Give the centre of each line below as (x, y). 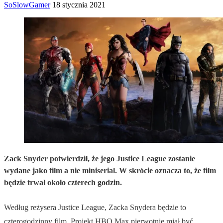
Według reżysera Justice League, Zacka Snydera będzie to (95, 207)
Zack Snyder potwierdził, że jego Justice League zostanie (100, 158)
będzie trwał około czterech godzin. (63, 182)
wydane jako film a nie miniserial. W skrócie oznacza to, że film (110, 170)
